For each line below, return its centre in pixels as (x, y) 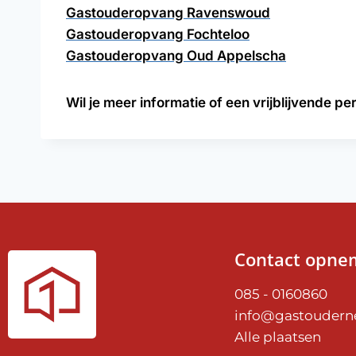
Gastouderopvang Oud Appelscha (176, 56)
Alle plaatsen (278, 337)
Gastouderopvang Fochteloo (158, 34)
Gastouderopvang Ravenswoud (168, 13)
